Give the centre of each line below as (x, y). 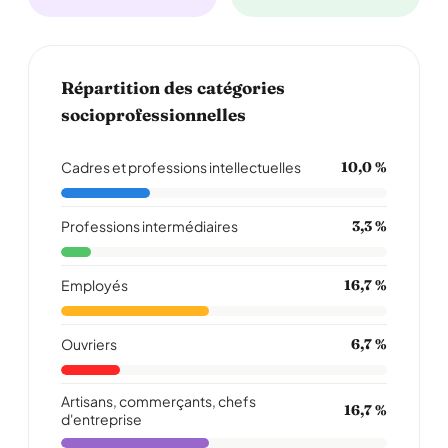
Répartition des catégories (173, 87)
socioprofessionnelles (153, 114)
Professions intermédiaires (149, 226)
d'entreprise (101, 419)
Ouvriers (89, 344)
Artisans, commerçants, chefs (158, 401)
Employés (94, 285)
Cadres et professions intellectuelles (181, 167)
